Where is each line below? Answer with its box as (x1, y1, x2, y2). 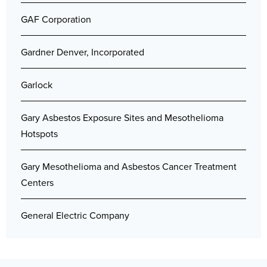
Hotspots (21, 126, 58, 141)
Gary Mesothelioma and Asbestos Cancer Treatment (21, 159, 237, 173)
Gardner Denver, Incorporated (21, 45, 144, 59)
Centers (21, 175, 54, 190)
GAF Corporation (21, 12, 91, 26)
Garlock (21, 77, 52, 92)
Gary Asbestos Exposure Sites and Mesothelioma (21, 110, 223, 125)
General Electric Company (21, 208, 129, 222)
